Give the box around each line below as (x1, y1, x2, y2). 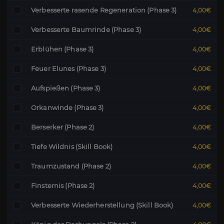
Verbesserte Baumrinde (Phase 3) (31, 25, 141, 33)
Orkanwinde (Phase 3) (31, 103, 104, 111)
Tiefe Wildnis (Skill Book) (31, 142, 113, 150)
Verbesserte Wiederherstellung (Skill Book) (31, 201, 173, 209)
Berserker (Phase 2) (31, 123, 94, 131)
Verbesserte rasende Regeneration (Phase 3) (31, 6, 177, 14)
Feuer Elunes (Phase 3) (31, 64, 106, 72)
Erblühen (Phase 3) (31, 45, 94, 53)
